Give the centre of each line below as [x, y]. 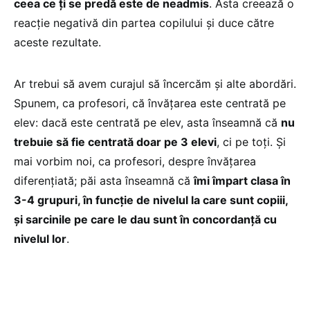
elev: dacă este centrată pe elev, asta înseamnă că [147, 123]
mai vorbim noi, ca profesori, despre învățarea [135, 162]
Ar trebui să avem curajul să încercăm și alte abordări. [155, 84]
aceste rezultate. [57, 43]
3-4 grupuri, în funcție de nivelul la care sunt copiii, [151, 200]
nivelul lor [40, 239]
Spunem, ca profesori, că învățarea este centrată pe [150, 103]
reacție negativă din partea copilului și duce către [144, 23]
